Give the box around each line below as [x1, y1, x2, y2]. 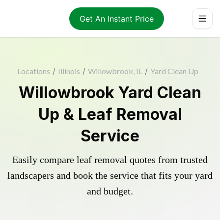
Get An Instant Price [79, 13, 154, 24]
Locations [17, 66, 50, 76]
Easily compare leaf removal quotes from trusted [12, 154, 208, 165]
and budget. [87, 186, 133, 196]
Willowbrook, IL [87, 66, 142, 76]
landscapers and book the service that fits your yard [7, 170, 213, 181]
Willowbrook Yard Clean [19, 83, 201, 102]
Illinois [57, 66, 80, 76]
